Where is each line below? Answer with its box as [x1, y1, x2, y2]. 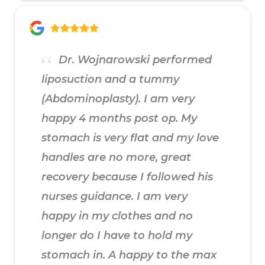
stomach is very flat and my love [41, 131, 219, 145]
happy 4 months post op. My [41, 112, 197, 125]
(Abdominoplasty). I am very [41, 92, 195, 106]
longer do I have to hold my [41, 229, 192, 243]
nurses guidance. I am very [41, 190, 188, 203]
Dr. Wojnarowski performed [56, 53, 212, 67]
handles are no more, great [41, 151, 191, 164]
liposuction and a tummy [41, 73, 179, 86]
